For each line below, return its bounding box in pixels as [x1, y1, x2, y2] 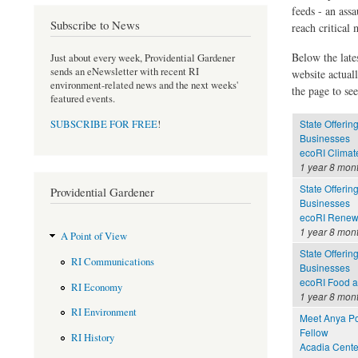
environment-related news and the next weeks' [50, 78, 238, 92]
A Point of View [60, 229, 127, 244]
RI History [70, 330, 114, 344]
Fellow [299, 325, 328, 340]
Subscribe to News [50, 17, 140, 34]
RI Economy [70, 280, 122, 294]
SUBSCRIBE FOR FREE [50, 117, 157, 132]
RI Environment [70, 305, 137, 320]
